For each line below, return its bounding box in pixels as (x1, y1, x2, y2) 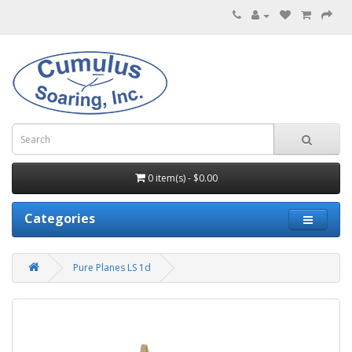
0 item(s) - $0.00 (147, 171, 218, 185)
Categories (24, 210, 95, 227)
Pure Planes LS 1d (73, 261, 151, 274)
